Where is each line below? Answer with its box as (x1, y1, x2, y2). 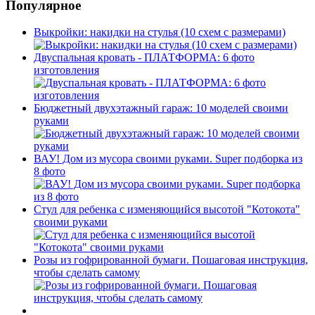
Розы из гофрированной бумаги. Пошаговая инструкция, (34, 254, 308, 266)
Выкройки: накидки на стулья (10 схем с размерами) (34, 26, 285, 39)
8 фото (34, 165, 65, 178)
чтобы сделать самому (34, 266, 140, 279)
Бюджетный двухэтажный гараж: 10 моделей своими (34, 102, 288, 115)
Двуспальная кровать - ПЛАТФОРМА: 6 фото (34, 51, 255, 64)
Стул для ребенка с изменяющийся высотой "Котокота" (34, 203, 300, 216)
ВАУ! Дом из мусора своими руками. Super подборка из (34, 153, 302, 165)
